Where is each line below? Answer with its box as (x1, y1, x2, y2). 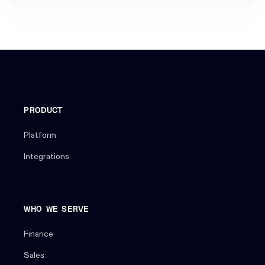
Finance (24, 230, 54, 239)
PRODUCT (24, 106, 63, 115)
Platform (24, 131, 57, 140)
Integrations (24, 153, 70, 161)
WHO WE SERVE (24, 205, 89, 214)
